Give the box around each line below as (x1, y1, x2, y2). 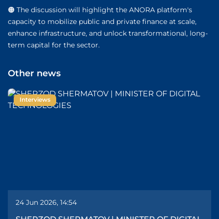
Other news (8, 67, 61, 81)
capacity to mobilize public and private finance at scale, (8, 17, 197, 27)
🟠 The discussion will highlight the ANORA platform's (8, 5, 192, 16)
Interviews (20, 95, 50, 105)
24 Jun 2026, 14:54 (16, 198, 77, 208)
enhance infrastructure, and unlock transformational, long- (8, 29, 208, 39)
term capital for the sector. (8, 41, 100, 51)
